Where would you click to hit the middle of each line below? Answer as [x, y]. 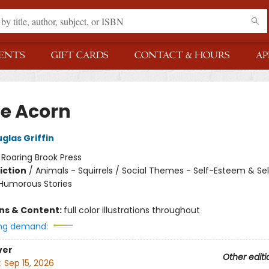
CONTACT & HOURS [182, 56]
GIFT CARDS [80, 56]
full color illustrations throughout [131, 210]
